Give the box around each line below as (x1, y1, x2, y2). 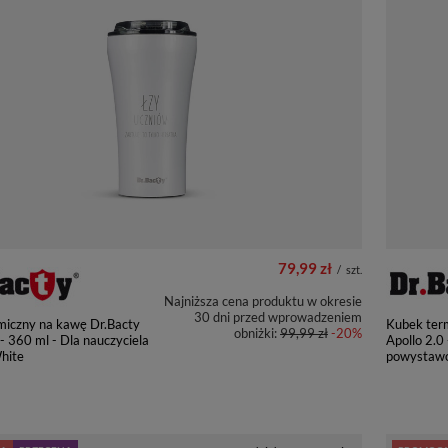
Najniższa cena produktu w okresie (164, 293, 362, 309)
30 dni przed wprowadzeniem (194, 309, 362, 325)
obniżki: (234, 325, 280, 341)
